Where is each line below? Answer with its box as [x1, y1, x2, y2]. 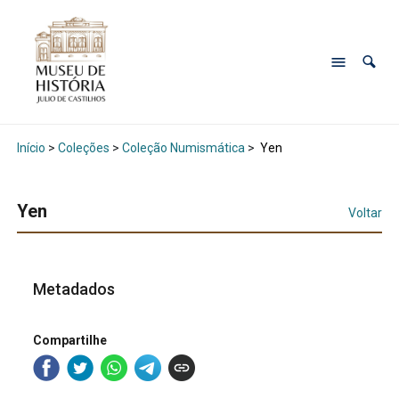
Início [16, 141, 45, 156]
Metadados [33, 280, 116, 299]
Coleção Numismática [121, 141, 245, 156]
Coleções [57, 141, 110, 156]
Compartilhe [33, 332, 108, 347]
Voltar [348, 206, 383, 221]
